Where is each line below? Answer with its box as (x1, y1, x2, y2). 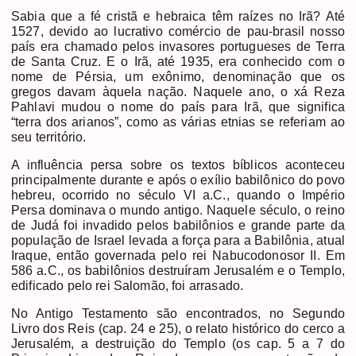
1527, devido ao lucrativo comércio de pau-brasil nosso (11, 24, 345, 38)
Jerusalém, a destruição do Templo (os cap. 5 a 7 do (11, 336, 345, 350)
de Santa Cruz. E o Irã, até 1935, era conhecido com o (11, 54, 345, 68)
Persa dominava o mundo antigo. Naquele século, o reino (11, 203, 345, 217)
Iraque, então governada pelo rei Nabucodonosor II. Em (11, 248, 345, 262)
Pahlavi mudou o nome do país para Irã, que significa (11, 99, 345, 114)
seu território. (11, 130, 90, 144)
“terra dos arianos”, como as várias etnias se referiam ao (11, 114, 345, 129)
